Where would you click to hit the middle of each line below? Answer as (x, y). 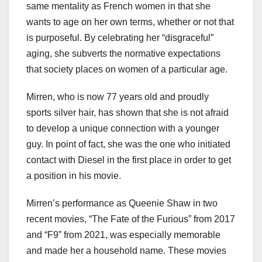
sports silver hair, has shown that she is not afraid (127, 112)
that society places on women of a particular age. (127, 69)
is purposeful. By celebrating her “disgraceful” (120, 37)
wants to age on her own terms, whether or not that (130, 22)
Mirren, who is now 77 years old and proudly (118, 96)
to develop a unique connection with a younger (123, 128)
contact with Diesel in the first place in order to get (129, 160)
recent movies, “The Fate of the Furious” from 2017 (131, 219)
